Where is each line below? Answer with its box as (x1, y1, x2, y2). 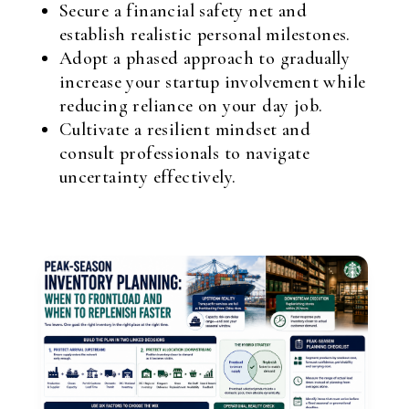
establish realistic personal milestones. (58, 24, 351, 46)
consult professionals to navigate (58, 142, 309, 164)
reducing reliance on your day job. (58, 95, 323, 117)
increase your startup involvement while (58, 71, 366, 93)
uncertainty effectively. (58, 166, 236, 188)
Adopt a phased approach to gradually (58, 47, 351, 69)
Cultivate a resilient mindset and (58, 119, 310, 141)
